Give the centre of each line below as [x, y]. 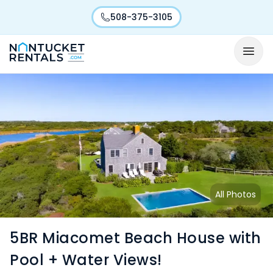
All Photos [236, 194]
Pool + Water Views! [86, 260]
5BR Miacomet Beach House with [136, 238]
